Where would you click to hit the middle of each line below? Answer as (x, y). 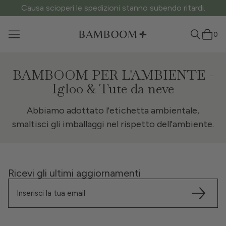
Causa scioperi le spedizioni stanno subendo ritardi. (113, 8)
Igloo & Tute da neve (113, 89)
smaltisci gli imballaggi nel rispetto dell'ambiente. (113, 124)
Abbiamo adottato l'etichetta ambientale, (113, 110)
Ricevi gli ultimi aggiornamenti (74, 173)
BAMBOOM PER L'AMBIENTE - (113, 75)
